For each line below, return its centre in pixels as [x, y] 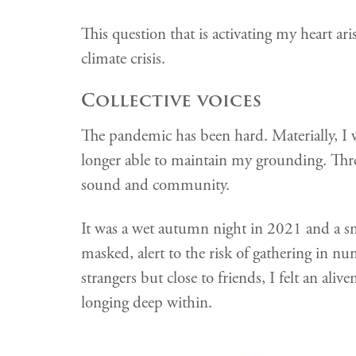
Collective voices [171, 100]
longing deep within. [147, 302]
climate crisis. [123, 58]
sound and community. [155, 185]
